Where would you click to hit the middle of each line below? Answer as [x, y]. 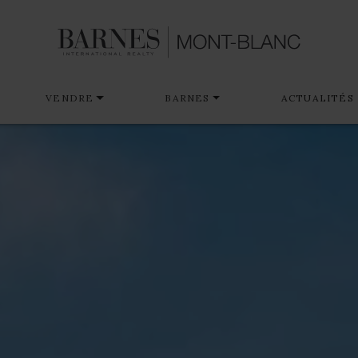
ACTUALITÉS [317, 97]
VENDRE [70, 97]
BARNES [187, 97]
